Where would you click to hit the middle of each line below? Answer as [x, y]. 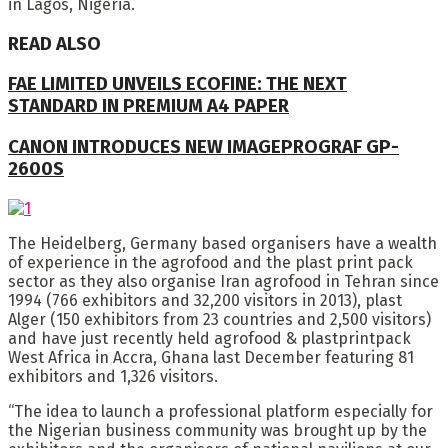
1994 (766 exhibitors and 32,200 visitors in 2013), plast [205, 300]
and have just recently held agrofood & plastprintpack [209, 338]
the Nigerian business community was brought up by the [217, 430]
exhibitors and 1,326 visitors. [113, 376]
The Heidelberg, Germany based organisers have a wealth [222, 243]
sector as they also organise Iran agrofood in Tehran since [223, 281]
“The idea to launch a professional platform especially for [220, 411]
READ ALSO [54, 43]
